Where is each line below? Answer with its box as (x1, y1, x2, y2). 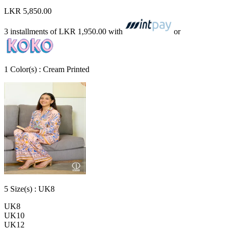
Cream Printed (43, 64, 89, 74)
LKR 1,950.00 (59, 27, 106, 36)
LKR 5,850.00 (4, 6, 52, 15)
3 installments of (4, 27, 59, 36)
